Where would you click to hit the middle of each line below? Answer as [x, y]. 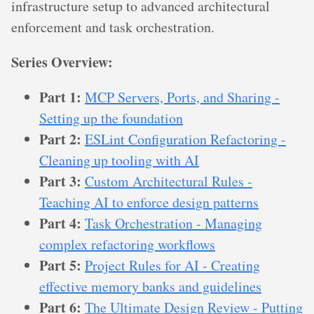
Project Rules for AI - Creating [172, 265]
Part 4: [60, 223]
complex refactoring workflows [127, 244]
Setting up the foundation [111, 118]
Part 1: [60, 97]
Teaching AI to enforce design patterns [149, 202]
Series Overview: [62, 62]
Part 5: [60, 265]
